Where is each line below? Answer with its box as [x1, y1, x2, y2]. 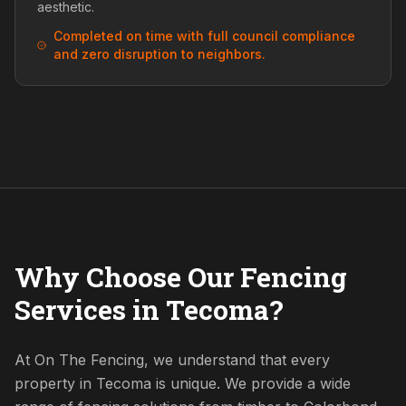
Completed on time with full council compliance [53, 28, 355, 43]
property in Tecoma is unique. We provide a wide [14, 374, 351, 392]
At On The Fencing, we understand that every [14, 351, 330, 369]
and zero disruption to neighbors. [53, 46, 266, 62]
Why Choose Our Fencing [14, 259, 347, 295]
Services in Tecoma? [14, 292, 284, 327]
